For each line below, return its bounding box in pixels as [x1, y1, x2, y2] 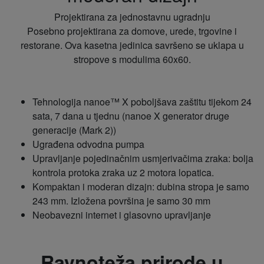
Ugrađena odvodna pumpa [32, 137, 144, 151]
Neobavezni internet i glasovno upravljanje [32, 208, 211, 222]
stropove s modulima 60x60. [73, 52, 191, 66]
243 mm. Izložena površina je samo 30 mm [32, 194, 210, 207]
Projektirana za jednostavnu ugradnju [54, 10, 210, 24]
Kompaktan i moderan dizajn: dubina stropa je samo [32, 180, 249, 193]
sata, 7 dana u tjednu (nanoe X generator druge [32, 109, 229, 123]
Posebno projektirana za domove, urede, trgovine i [27, 24, 237, 38]
